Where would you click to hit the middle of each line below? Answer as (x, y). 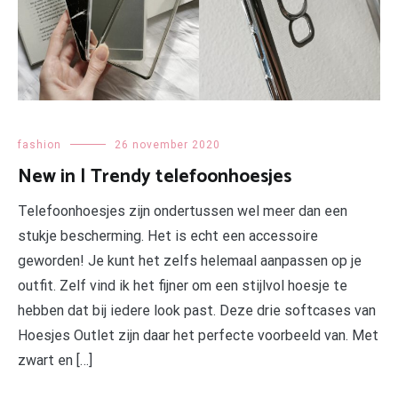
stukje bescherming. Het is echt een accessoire (168, 236)
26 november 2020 (167, 145)
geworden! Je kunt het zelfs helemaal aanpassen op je (190, 261)
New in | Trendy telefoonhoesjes (155, 177)
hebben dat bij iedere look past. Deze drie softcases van (197, 311)
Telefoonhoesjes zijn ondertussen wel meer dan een (183, 211)
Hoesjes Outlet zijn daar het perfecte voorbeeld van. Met (198, 336)
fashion (40, 145)
